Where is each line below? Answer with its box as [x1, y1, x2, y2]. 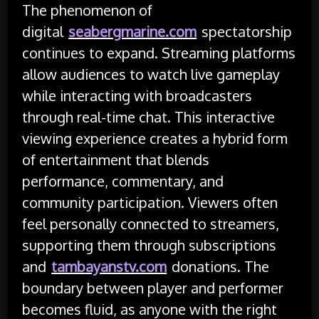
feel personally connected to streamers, [22, 214, 280, 233]
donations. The [168, 256, 270, 276]
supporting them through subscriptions [22, 235, 277, 254]
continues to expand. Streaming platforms [22, 43, 296, 62]
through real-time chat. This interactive [22, 107, 276, 126]
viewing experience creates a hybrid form [22, 128, 288, 147]
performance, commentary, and [22, 171, 224, 190]
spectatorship [198, 21, 293, 41]
